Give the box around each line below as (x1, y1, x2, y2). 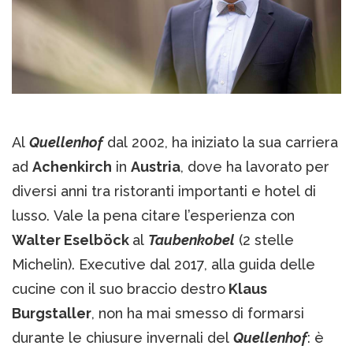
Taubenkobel (148, 231, 235, 248)
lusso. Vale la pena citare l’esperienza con (12, 206, 295, 224)
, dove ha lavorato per (180, 158, 329, 175)
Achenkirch (32, 158, 112, 175)
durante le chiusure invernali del (12, 329, 233, 346)
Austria (131, 158, 180, 175)
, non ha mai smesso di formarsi (91, 304, 304, 321)
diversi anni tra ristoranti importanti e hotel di (12, 182, 316, 199)
